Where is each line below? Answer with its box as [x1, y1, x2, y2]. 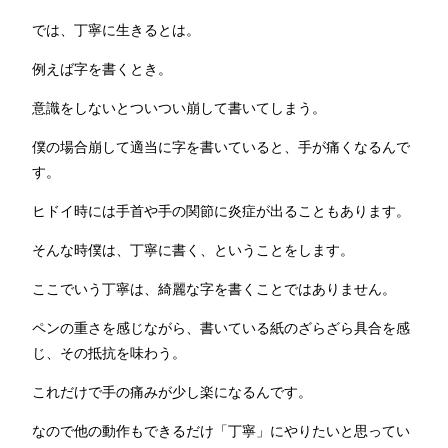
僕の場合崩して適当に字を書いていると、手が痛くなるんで [32, 139, 410, 156]
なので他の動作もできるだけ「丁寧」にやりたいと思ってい [32, 423, 410, 440]
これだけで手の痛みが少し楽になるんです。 [32, 384, 312, 401]
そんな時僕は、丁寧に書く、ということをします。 [32, 242, 354, 259]
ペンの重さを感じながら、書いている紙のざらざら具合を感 [32, 320, 410, 337]
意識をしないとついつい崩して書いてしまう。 [32, 100, 326, 117]
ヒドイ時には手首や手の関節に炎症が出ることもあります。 [32, 203, 410, 220]
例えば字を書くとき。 [32, 61, 172, 78]
